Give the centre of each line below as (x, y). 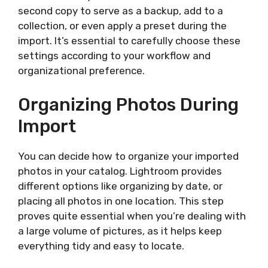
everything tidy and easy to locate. (101, 246)
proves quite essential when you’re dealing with (132, 216)
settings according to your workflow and (114, 56)
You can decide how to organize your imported (128, 156)
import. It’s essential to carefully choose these (129, 41)
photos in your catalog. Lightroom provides (120, 171)
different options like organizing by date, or (120, 186)
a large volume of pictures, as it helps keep (120, 231)
